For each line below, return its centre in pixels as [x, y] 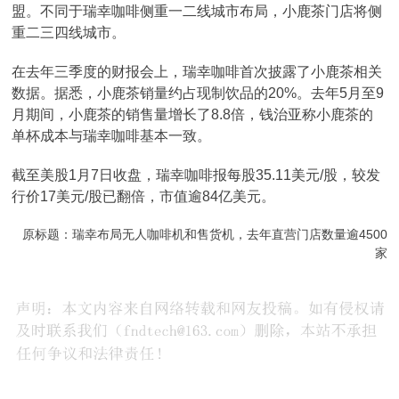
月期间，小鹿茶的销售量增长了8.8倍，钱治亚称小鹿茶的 [193, 114]
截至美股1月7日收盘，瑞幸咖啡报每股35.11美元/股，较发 [196, 175]
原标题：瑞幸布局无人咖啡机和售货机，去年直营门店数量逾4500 [204, 234]
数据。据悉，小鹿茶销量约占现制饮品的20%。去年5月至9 [198, 93]
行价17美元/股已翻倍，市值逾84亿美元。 [144, 196]
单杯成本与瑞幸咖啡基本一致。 [112, 136]
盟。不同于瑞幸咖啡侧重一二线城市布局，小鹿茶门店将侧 [197, 11]
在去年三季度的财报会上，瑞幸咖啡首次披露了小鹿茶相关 [197, 72]
